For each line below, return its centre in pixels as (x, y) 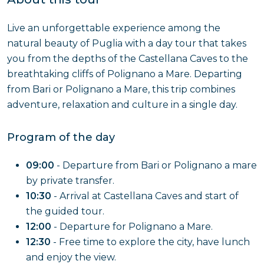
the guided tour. (65, 211)
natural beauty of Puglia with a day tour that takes (127, 43)
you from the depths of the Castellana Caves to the (128, 59)
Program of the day (61, 137)
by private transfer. (70, 181)
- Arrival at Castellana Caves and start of (145, 196)
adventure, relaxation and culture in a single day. (122, 105)
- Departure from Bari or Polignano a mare (156, 165)
